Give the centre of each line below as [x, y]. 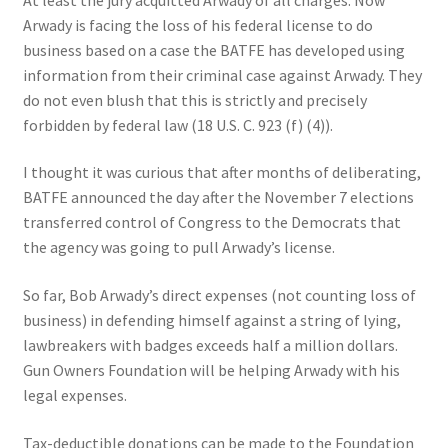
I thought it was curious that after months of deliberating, [221, 172]
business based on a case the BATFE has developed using [213, 49]
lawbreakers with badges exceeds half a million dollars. [210, 344]
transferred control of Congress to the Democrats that [211, 222]
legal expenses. [74, 394]
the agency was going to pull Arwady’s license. [178, 247]
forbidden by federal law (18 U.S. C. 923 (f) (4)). [177, 124]
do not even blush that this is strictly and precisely [194, 99]
